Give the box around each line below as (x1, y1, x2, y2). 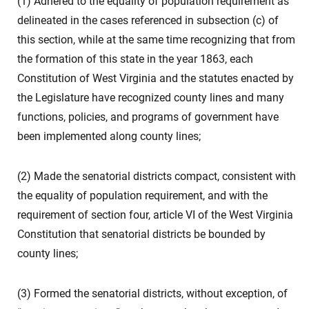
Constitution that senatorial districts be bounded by (17, 228, 266, 241)
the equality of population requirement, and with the (17, 189, 268, 202)
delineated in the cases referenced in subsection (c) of (17, 14, 279, 27)
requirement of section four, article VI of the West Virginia (17, 208, 293, 221)
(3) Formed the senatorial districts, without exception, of (17, 287, 288, 300)
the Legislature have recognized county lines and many (17, 91, 284, 104)
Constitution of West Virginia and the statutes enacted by (17, 72, 294, 85)
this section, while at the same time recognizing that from (17, 33, 295, 46)
